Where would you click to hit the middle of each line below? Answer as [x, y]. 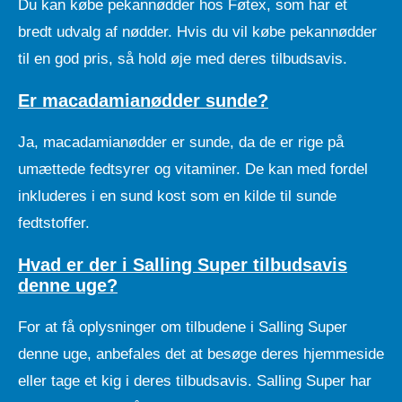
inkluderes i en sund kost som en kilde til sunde [177, 196]
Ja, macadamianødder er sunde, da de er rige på [181, 142]
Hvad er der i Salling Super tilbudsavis [183, 264]
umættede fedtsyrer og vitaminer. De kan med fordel [193, 169]
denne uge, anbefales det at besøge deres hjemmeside [201, 354]
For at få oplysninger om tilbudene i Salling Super [183, 327]
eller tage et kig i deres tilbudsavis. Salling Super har [195, 380]
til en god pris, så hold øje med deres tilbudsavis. [183, 59]
